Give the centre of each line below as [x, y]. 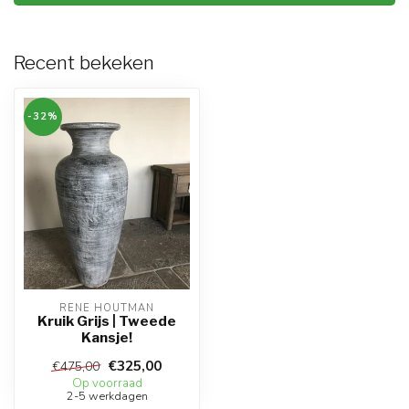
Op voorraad [107, 384]
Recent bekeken [84, 63]
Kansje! [107, 338]
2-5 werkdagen [107, 396]
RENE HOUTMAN [107, 309]
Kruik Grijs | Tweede [107, 321]
